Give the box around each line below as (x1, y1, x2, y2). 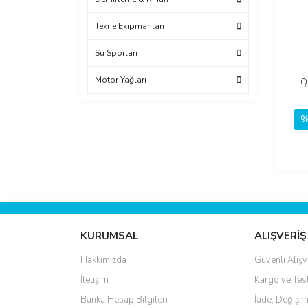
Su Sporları (95, 47, 137, 58)
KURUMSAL (80, 228, 138, 243)
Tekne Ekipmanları (95, 21, 164, 32)
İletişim (80, 273, 109, 286)
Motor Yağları (95, 74, 146, 85)
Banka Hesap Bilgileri (80, 293, 168, 306)
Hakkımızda (80, 253, 126, 266)
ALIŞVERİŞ (254, 228, 307, 243)
